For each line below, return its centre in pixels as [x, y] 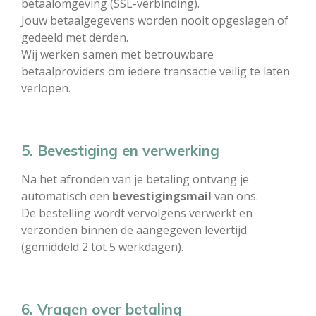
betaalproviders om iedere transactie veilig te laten [156, 71]
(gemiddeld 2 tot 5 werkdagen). [102, 247]
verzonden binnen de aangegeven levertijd [134, 230]
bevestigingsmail [162, 196]
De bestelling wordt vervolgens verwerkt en [137, 213]
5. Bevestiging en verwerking [120, 150]
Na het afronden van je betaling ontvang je [135, 179]
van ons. [235, 196]
